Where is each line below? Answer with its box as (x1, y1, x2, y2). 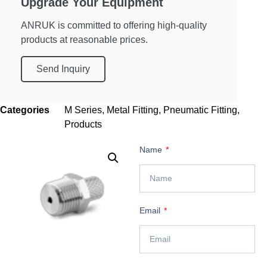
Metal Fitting (107, 104, 159, 115)
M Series (64, 104, 102, 115)
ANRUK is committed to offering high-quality (21, 20, 207, 30)
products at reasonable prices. (21, 34, 148, 45)
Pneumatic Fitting (163, 104, 237, 115)
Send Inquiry (36, 63, 90, 74)
